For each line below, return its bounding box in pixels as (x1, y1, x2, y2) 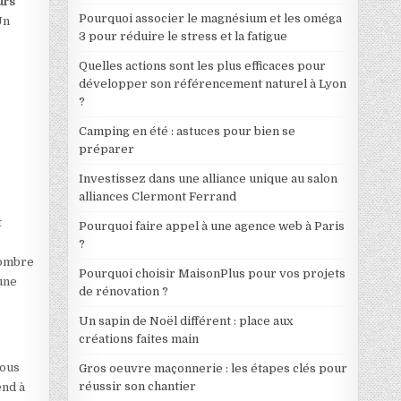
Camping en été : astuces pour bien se (78, 124, 295, 138)
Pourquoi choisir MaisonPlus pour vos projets (78, 266, 346, 280)
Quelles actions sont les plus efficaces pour (78, 58, 326, 73)
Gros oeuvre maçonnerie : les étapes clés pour (78, 361, 347, 375)
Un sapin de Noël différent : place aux (78, 313, 293, 328)
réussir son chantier (78, 379, 196, 393)
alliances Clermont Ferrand (78, 189, 236, 203)
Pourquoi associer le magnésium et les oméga (78, 11, 342, 25)
